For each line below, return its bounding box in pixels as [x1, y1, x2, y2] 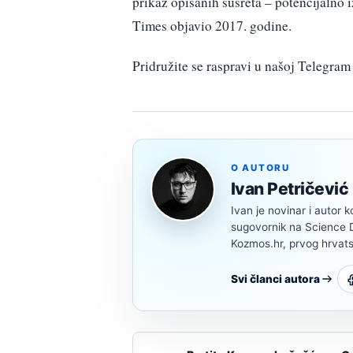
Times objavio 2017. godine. [132, 17, 292, 35]
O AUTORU [231, 162, 290, 174]
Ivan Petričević [231, 179, 349, 199]
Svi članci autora [231, 273, 320, 286]
